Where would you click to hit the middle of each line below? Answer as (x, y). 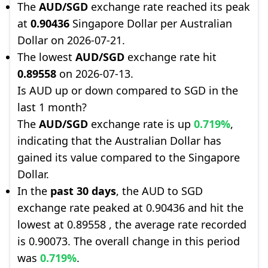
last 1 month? (52, 107)
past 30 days (83, 191)
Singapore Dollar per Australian (151, 23)
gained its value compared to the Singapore (129, 157)
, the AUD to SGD (159, 191)
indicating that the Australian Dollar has (119, 141)
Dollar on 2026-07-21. (71, 40)
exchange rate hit (170, 57)
